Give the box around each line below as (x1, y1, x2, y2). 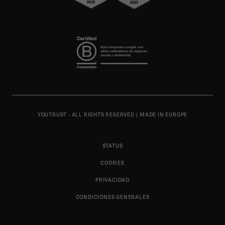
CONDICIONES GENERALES (75, 193, 150, 201)
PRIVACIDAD (95, 176, 130, 184)
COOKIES (100, 159, 125, 167)
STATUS (102, 142, 123, 150)
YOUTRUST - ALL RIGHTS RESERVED (37, 110, 136, 119)
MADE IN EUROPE (140, 110, 188, 119)
